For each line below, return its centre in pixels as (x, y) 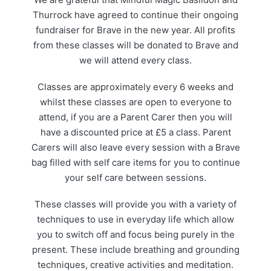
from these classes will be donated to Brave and (135, 45)
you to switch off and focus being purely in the (135, 234)
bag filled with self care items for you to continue (135, 163)
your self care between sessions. (135, 178)
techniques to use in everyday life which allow (135, 219)
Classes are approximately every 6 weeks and (135, 87)
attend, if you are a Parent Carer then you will (135, 117)
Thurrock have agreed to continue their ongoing (135, 15)
